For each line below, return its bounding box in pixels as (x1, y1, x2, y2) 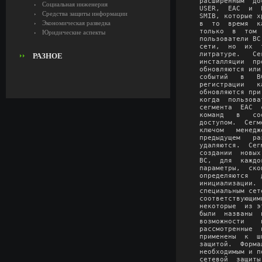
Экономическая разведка (42, 19, 111, 26)
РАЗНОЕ (33, 51, 63, 60)
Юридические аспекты (42, 29, 105, 36)
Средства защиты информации (42, 10, 127, 17)
